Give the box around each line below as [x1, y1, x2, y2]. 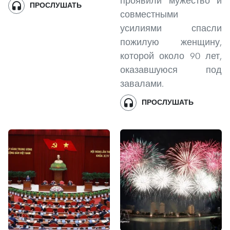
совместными [120, 8, 178, 20]
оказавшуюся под [120, 64, 222, 75]
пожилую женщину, [120, 36, 222, 48]
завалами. [120, 78, 164, 89]
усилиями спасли [120, 22, 222, 34]
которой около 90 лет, [120, 50, 222, 62]
